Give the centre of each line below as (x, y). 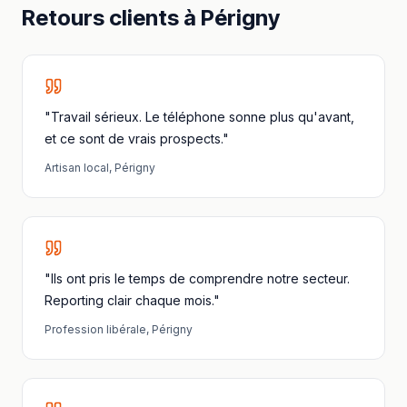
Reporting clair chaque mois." (132, 300)
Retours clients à (111, 18)
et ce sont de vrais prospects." (137, 139)
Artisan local (77, 168)
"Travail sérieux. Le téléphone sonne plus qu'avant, (199, 117)
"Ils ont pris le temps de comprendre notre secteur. (197, 278)
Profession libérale (95, 329)
